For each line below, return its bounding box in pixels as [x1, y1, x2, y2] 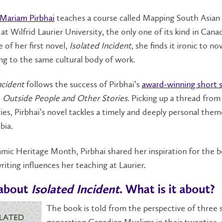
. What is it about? [119, 184, 215, 196]
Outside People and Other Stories [2, 93, 127, 104]
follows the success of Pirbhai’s [24, 79, 142, 90]
